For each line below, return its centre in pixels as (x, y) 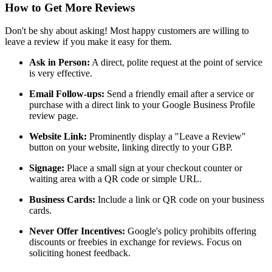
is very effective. (61, 73)
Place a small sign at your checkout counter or (153, 168)
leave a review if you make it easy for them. (88, 42)
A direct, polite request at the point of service (176, 63)
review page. (54, 116)
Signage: (47, 168)
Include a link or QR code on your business (180, 200)
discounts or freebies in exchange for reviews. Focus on (135, 242)
